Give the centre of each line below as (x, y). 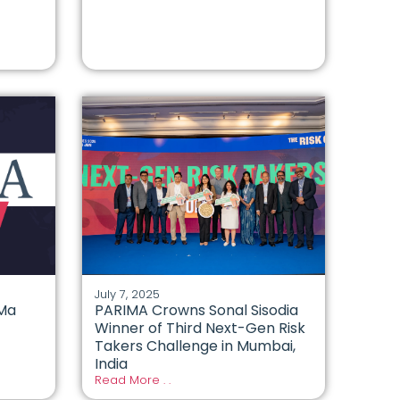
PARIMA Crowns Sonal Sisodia (196, 310)
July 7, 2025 (127, 294)
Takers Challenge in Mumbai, (195, 346)
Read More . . (132, 379)
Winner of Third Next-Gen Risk (200, 328)
